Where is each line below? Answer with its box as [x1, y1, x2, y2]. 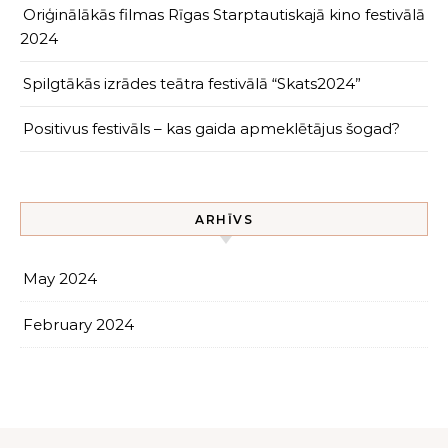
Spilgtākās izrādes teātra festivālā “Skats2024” [23, 73, 361, 93]
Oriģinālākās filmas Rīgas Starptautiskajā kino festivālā [23, 4, 425, 24]
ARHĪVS [195, 211, 253, 227]
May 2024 [23, 268, 97, 288]
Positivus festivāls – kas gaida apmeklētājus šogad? [23, 118, 400, 138]
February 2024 [23, 314, 134, 334]
